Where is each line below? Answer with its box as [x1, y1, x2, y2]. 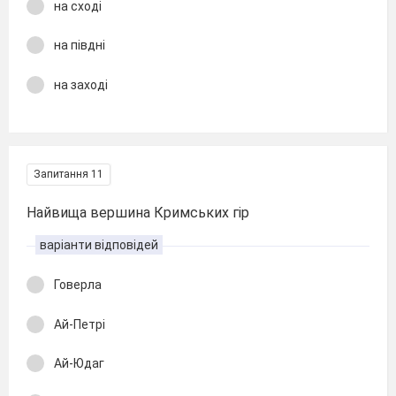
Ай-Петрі [54, 316, 105, 331]
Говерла [54, 278, 102, 292]
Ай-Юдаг [54, 356, 104, 370]
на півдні [54, 38, 105, 52]
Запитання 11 [34, 168, 103, 180]
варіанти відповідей [40, 238, 158, 252]
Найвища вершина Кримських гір [27, 204, 249, 221]
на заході [54, 77, 108, 92]
